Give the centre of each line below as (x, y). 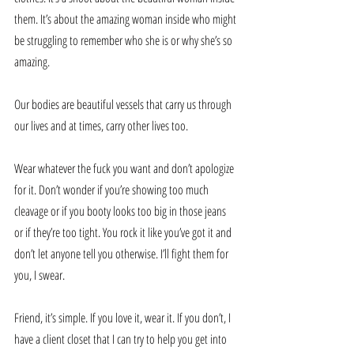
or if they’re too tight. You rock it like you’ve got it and (124, 232)
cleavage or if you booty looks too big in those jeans (121, 211)
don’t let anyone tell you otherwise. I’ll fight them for (122, 253)
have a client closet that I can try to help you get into (122, 339)
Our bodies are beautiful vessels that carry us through (124, 104)
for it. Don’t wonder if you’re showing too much (113, 189)
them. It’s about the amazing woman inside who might (126, 19)
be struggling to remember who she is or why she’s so (124, 40)
